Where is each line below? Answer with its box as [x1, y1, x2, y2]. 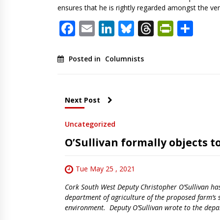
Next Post [65, 95, 100, 105]
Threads [154, 18, 214, 39]
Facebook [75, 18, 144, 39]
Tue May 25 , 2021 [76, 164, 135, 174]
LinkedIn [114, 18, 178, 39]
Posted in [69, 54, 103, 64]
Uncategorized [65, 119, 115, 129]
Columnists [105, 54, 144, 64]
